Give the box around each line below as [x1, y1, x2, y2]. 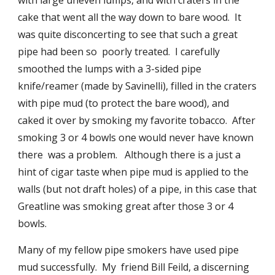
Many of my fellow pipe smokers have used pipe [18, 243, 239, 257]
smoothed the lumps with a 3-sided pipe [18, 62, 202, 76]
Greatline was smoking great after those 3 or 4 [18, 199, 234, 213]
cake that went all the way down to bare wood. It [18, 10, 242, 24]
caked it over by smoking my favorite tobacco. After [18, 114, 256, 127]
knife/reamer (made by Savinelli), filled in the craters [18, 79, 257, 93]
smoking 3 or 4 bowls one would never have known [18, 131, 254, 144]
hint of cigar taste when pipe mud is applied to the [18, 165, 249, 179]
